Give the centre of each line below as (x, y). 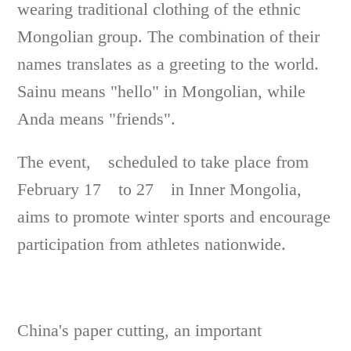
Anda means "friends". (105, 118)
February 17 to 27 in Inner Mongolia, (160, 189)
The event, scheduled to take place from (163, 161)
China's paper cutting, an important (140, 330)
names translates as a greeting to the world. (168, 63)
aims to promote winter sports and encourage (174, 216)
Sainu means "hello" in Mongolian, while (162, 91)
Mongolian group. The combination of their (169, 36)
